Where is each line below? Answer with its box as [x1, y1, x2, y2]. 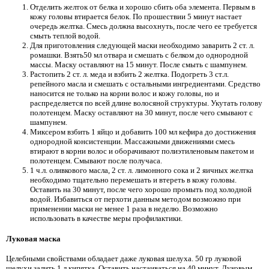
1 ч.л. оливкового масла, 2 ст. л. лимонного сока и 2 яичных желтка [30, 166, 253, 175]
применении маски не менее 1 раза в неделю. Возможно [30, 204, 218, 214]
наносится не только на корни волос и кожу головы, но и [30, 89, 219, 98]
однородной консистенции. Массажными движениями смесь [30, 137, 235, 147]
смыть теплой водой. [30, 31, 100, 41]
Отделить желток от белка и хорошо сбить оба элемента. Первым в [30, 2, 255, 12]
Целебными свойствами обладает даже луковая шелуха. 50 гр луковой [6, 254, 241, 264]
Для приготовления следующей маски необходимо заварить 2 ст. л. [30, 41, 255, 50]
